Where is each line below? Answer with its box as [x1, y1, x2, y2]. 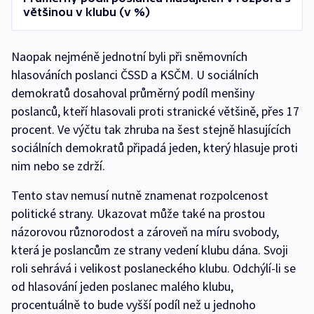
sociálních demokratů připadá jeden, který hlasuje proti [11, 139, 298, 156]
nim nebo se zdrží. [11, 158, 105, 175]
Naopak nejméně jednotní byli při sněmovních [11, 48, 247, 65]
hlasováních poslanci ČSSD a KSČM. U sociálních [11, 67, 259, 83]
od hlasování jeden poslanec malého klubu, [11, 278, 233, 295]
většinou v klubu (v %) [23, 6, 150, 19]
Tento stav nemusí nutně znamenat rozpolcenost [11, 187, 268, 204]
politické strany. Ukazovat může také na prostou [11, 205, 265, 222]
